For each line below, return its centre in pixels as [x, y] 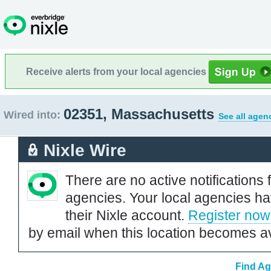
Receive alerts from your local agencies [117, 71]
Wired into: [32, 115]
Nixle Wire [85, 150]
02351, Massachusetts [141, 114]
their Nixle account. [127, 215]
